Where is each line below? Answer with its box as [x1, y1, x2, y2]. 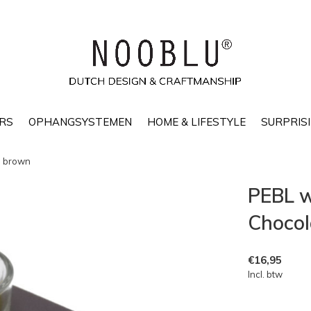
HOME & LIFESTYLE [147, 115, 246, 128]
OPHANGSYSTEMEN [28, 115, 132, 128]
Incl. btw [248, 269, 283, 280]
